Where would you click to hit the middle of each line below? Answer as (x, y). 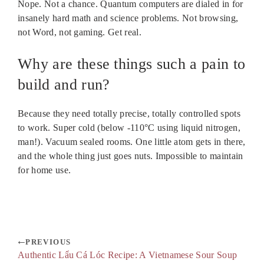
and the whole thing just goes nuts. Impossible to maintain (131, 156)
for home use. (44, 170)
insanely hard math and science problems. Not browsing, (128, 18)
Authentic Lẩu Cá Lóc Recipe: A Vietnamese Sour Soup (128, 255)
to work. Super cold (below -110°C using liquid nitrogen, (129, 128)
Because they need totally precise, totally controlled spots (129, 114)
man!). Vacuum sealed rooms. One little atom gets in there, (132, 142)
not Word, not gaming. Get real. (80, 32)
